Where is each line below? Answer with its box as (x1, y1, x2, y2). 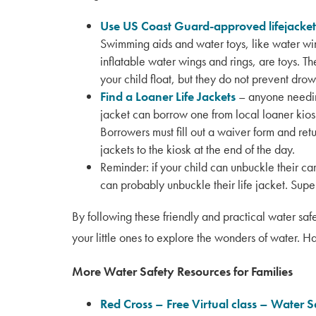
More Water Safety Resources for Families (72, 263, 293, 279)
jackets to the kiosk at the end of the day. (100, 141, 295, 157)
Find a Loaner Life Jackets (100, 88, 236, 104)
